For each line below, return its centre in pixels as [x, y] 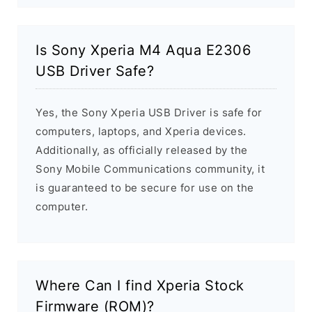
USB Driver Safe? [95, 71]
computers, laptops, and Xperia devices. [141, 132]
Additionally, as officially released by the [142, 150]
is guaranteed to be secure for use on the [145, 188]
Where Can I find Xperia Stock [140, 286]
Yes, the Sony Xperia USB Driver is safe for [149, 113]
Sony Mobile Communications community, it [150, 169]
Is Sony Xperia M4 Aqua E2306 [143, 50]
